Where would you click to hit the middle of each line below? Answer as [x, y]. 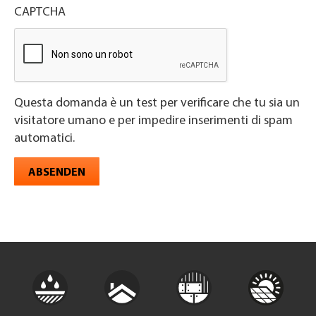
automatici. [44, 139]
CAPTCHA [40, 13]
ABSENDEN [57, 172]
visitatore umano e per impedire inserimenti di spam [133, 121]
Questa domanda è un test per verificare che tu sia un [157, 104]
